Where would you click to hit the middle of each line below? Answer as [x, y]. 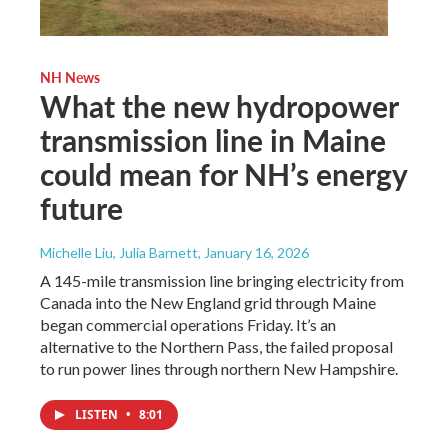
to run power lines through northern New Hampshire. [219, 368]
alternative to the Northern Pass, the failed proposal [216, 346]
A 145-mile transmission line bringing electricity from [222, 280]
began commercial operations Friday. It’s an [188, 324]
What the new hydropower [219, 105]
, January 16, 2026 [253, 252]
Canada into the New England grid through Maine [208, 302]
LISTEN [98, 414]
